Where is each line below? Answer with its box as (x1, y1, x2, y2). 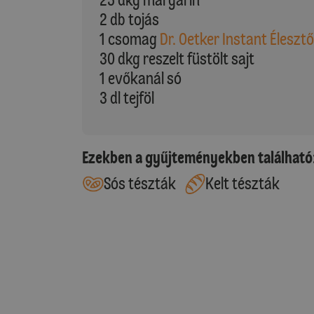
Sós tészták (103, 173, 176, 194)
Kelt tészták (205, 173, 280, 194)
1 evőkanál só (100, 68, 182, 88)
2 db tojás (100, 9, 159, 29)
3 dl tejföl (100, 88, 154, 108)
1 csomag (100, 29, 160, 49)
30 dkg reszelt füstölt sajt (100, 48, 254, 69)
